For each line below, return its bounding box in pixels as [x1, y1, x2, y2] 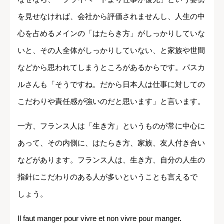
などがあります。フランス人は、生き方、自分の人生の [17, 155, 205, 164]
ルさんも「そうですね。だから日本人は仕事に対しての [17, 79, 205, 88]
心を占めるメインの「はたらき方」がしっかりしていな [17, 28, 205, 37]
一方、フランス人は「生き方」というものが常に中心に [17, 121, 205, 130]
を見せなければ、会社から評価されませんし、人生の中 [17, 11, 205, 20]
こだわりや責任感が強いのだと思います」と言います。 [17, 96, 205, 105]
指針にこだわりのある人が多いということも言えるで [17, 172, 197, 181]
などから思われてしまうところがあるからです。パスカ [17, 62, 205, 71]
